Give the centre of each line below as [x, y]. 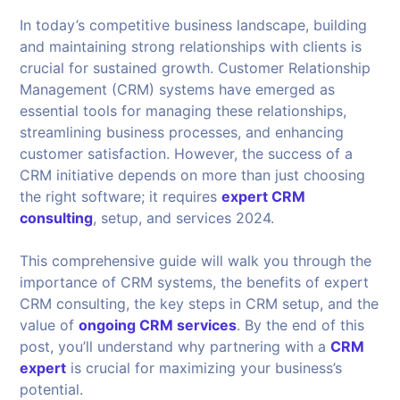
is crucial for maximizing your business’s [204, 367]
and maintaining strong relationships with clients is [191, 46]
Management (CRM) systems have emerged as [178, 89]
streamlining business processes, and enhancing [182, 132]
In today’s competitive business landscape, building [194, 25]
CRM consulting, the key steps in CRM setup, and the [200, 303]
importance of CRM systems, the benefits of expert [195, 282]
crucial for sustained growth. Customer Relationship [196, 67]
